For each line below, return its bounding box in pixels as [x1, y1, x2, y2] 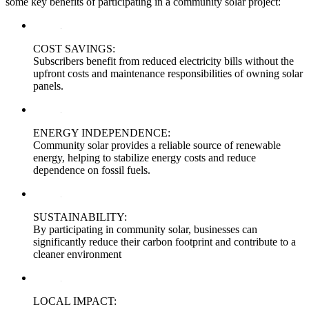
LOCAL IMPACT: [33, 295, 117, 307]
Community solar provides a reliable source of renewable [33, 139, 281, 151]
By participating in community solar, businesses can [33, 223, 257, 235]
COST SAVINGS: [33, 42, 115, 54]
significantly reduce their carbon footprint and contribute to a [33, 235, 296, 248]
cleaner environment [33, 248, 121, 260]
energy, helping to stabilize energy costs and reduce [33, 151, 256, 163]
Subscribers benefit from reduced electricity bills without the [33, 54, 294, 67]
